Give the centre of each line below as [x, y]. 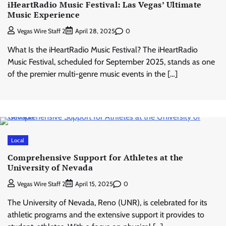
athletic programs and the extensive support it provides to [106, 215]
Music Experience [44, 15]
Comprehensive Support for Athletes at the [96, 157]
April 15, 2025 [94, 184]
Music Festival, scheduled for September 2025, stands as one [111, 62]
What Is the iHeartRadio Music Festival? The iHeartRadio [103, 50]
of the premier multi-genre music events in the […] [93, 74]
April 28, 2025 [95, 31]
